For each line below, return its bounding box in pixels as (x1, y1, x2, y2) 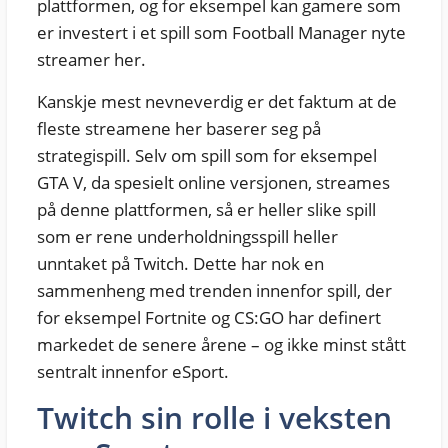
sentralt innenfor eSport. (36, 359, 229, 383)
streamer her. (36, 47, 146, 71)
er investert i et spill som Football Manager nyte (36, 20, 406, 44)
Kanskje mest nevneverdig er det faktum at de (36, 89, 397, 113)
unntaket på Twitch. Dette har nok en (36, 251, 324, 275)
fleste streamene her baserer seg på (36, 116, 321, 140)
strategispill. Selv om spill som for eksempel (36, 143, 377, 167)
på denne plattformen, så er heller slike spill (36, 197, 376, 221)
